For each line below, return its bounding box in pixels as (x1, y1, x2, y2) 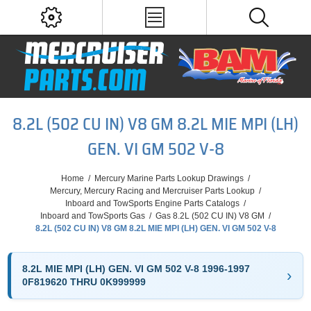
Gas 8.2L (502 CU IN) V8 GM (155, 211, 264, 221)
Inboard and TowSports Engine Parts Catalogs (65, 199, 239, 208)
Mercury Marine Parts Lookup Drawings (94, 174, 244, 183)
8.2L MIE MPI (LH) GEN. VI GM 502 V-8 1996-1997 (22, 263, 251, 274)
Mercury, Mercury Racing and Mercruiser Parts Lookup (50, 186, 255, 196)
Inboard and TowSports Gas (40, 211, 145, 221)
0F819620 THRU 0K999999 (22, 276, 146, 287)
